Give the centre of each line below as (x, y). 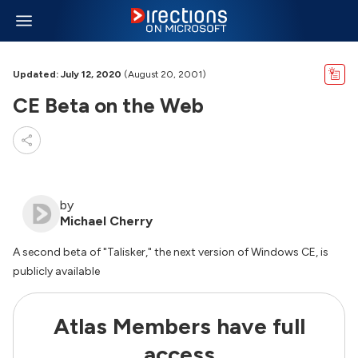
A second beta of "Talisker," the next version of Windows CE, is (171, 252)
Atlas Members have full (179, 326)
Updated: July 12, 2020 (67, 74)
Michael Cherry (106, 221)
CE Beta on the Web (108, 105)
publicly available (56, 271)
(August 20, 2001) (164, 74)
